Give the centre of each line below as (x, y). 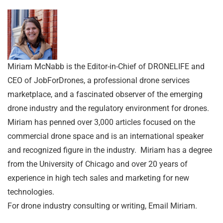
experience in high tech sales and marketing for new (98, 178)
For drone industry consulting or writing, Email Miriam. (102, 206)
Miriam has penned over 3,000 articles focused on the (101, 122)
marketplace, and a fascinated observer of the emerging (105, 94)
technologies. (31, 192)
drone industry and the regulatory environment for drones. (108, 108)
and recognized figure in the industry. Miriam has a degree (110, 150)
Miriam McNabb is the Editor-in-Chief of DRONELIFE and (106, 66)
